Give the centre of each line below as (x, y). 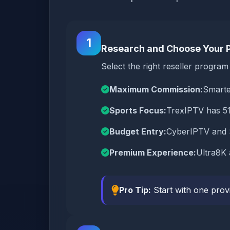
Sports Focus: (138, 110)
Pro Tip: (135, 190)
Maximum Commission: (156, 89)
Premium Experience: (153, 152)
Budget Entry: (138, 131)
